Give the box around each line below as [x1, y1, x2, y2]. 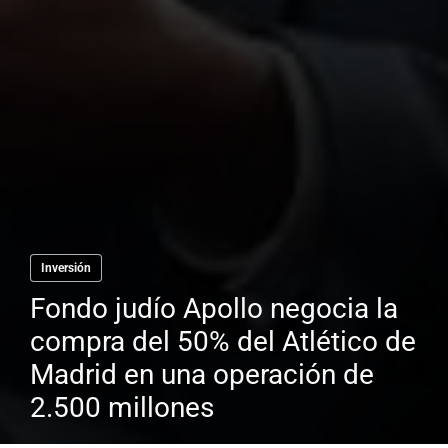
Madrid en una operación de [30, 358, 374, 392]
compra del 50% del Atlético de [30, 325, 416, 359]
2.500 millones [30, 391, 214, 425]
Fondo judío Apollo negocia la [30, 292, 398, 326]
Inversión [41, 261, 91, 276]
